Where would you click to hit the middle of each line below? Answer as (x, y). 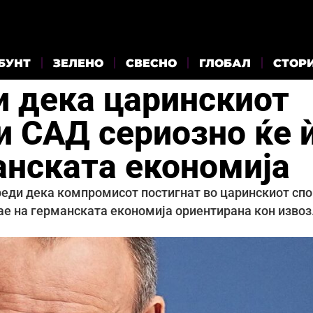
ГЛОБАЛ (225, 63)
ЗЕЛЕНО (78, 63)
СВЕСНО (151, 63)
